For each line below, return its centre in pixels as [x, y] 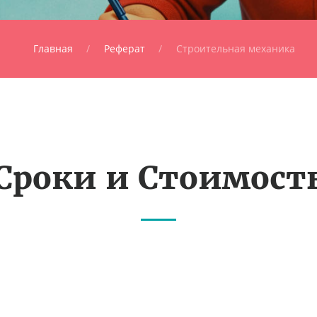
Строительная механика [235, 48]
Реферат [124, 48]
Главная [53, 48]
